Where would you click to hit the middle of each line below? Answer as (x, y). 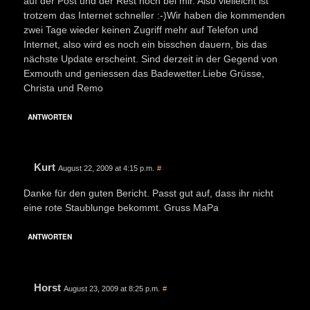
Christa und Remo (63, 88)
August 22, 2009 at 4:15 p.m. (106, 168)
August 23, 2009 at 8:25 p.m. (112, 288)
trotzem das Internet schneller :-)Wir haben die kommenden (154, 15)
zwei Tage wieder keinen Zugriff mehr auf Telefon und (141, 29)
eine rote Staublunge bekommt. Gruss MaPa (121, 207)
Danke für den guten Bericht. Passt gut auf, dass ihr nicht (148, 193)
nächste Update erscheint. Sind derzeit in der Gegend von (151, 58)
